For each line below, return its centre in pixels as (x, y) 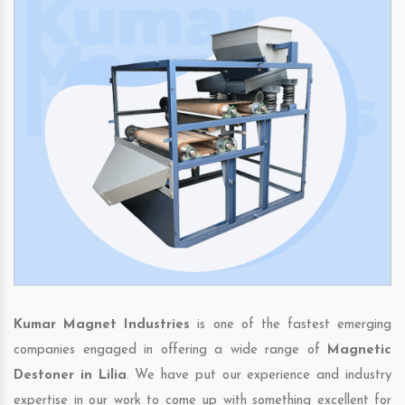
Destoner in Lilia (70, 376)
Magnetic (359, 351)
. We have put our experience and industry (259, 376)
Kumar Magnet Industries (102, 325)
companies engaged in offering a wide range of (170, 351)
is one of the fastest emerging (291, 325)
